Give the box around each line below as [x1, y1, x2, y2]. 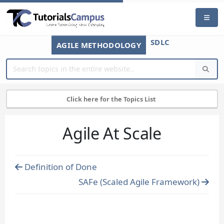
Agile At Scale [62, 122, 161, 144]
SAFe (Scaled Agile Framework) [78, 176, 201, 188]
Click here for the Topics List [66, 94, 157, 103]
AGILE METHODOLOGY [56, 40, 141, 50]
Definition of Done [22, 161, 97, 173]
